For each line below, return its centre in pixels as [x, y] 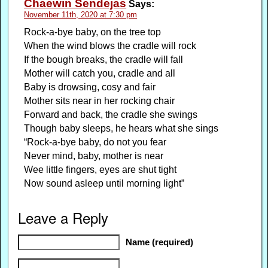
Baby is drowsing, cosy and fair [90, 87]
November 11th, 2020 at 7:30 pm [81, 15]
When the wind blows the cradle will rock [110, 46]
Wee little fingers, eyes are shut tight [100, 170]
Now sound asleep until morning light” [104, 184]
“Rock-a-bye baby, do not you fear [95, 142]
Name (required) [160, 243]
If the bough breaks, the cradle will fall [104, 60]
